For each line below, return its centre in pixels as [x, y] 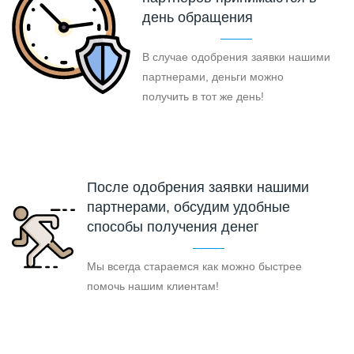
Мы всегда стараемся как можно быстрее [194, 267]
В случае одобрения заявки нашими [236, 57]
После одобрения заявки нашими [198, 188]
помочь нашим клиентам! [153, 286]
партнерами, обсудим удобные [188, 207]
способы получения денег [173, 227]
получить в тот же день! [203, 97]
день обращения [198, 18]
